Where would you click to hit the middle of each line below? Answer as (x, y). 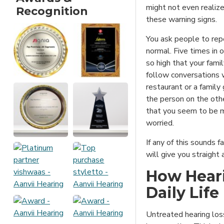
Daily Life (182, 193)
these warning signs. (181, 20)
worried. (160, 123)
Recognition (52, 11)
